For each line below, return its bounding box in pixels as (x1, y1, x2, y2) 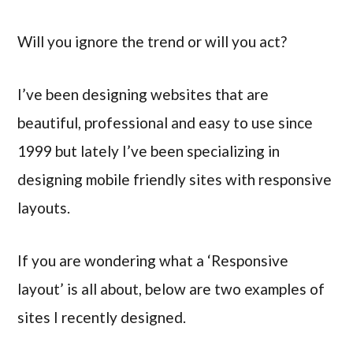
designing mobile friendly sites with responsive (17, 170, 333, 189)
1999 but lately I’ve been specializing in (17, 142, 281, 161)
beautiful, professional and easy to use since (17, 113, 314, 132)
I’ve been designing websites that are (17, 85, 269, 104)
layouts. (17, 199, 71, 217)
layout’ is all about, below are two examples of (17, 279, 325, 298)
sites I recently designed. (17, 307, 187, 326)
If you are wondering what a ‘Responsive (17, 251, 289, 269)
